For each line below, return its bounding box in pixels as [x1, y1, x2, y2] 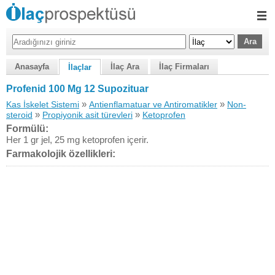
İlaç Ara [110, 62, 139, 71]
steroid [6, 110, 33, 120]
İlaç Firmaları [159, 62, 209, 71]
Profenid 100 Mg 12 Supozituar [6, 83, 149, 94]
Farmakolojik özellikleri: [6, 149, 115, 159]
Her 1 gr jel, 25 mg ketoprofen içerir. [6, 134, 149, 145]
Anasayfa [15, 62, 49, 71]
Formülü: [6, 123, 48, 134]
